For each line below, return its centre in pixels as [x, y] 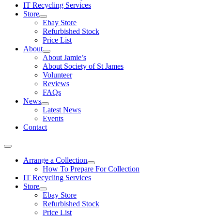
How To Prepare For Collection [91, 169]
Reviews [56, 84]
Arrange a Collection [55, 160]
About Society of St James [83, 66]
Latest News [62, 110]
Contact [35, 127]
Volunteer [57, 75]
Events [53, 119]
